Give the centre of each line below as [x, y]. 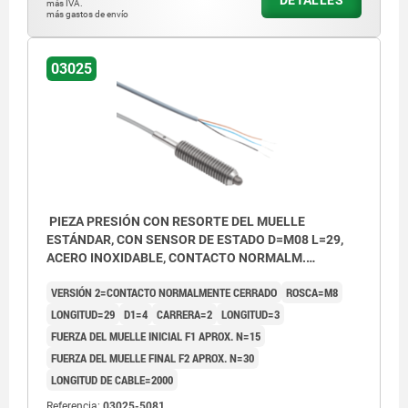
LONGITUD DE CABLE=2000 [112, 380]
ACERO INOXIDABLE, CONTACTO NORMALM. [176, 258]
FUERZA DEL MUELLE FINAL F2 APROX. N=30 [153, 358]
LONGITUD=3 [250, 315]
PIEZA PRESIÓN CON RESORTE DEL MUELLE [176, 222]
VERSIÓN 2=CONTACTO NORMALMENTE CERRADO [164, 293]
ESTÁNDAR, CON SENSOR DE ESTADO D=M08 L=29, [195, 240]
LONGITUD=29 [83, 315]
